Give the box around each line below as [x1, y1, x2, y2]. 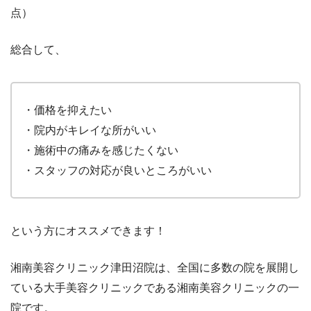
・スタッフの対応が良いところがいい [23, 164, 212, 176]
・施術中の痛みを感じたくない [23, 144, 178, 156]
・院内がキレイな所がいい [23, 124, 156, 136]
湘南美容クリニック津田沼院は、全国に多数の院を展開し [10, 261, 299, 274]
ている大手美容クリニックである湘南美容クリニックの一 [10, 281, 299, 294]
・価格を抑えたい [23, 103, 112, 116]
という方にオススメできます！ [10, 224, 166, 237]
